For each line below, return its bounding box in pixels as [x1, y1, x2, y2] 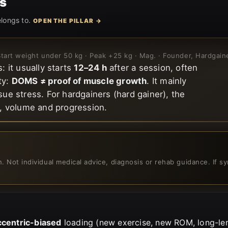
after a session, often [106, 62, 198, 73]
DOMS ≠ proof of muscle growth [11, 75, 147, 86]
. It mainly [147, 75, 187, 86]
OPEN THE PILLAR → [33, 17, 102, 24]
